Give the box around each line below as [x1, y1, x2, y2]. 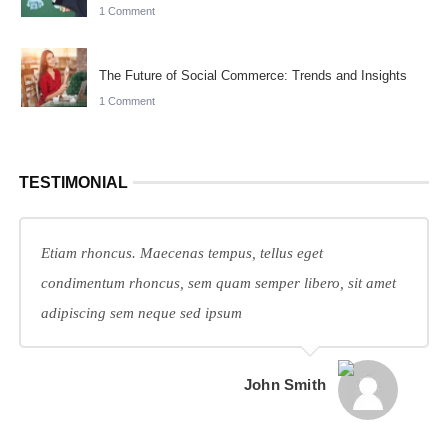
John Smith [244, 375, 327, 393]
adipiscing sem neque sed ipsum [40, 304, 242, 321]
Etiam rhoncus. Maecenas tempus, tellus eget [40, 244, 323, 261]
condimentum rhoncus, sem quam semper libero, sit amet [40, 274, 396, 291]
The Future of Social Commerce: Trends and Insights [98, 67, 407, 83]
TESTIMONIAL [18, 173, 128, 191]
